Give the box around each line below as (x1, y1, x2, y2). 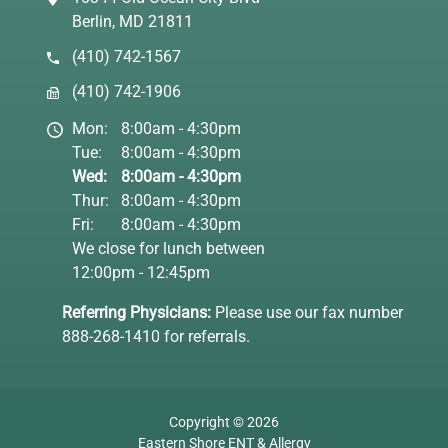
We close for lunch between (72, 239, 266, 259)
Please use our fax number (211, 303, 403, 323)
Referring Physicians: (62, 303, 211, 323)
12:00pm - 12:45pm (72, 263, 211, 283)
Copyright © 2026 (169, 413, 279, 430)
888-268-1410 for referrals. (62, 327, 250, 347)
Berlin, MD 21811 (72, 11, 194, 31)
